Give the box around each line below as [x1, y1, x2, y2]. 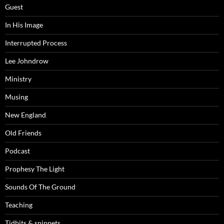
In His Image [5, 20, 43, 29]
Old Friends [5, 128, 41, 137]
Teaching [5, 200, 32, 209]
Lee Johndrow [5, 56, 48, 65]
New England [5, 110, 46, 119]
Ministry [5, 74, 31, 83]
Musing [5, 92, 28, 101]
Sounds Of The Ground [5, 182, 75, 191]
